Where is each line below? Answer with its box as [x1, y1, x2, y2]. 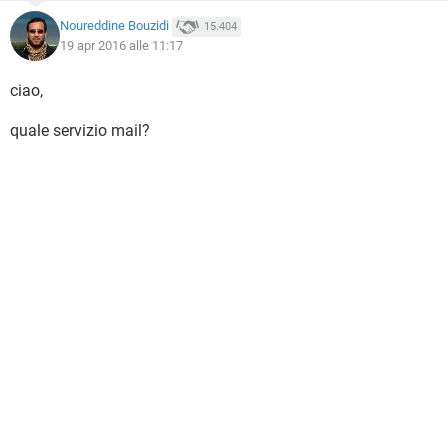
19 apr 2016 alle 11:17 [60, 38, 183, 53]
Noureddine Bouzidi [60, 18, 169, 34]
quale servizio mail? [10, 121, 150, 140]
